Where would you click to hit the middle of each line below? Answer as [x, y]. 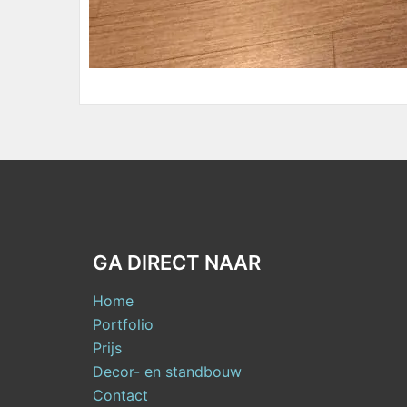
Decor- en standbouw [167, 372]
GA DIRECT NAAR [177, 263]
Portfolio [123, 324]
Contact [120, 395]
